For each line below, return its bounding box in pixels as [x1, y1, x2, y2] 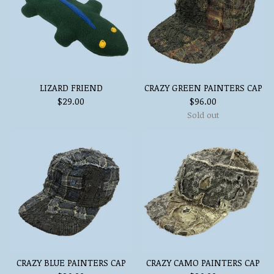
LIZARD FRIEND [39, 82, 103, 94]
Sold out [187, 109, 219, 120]
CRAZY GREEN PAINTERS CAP [144, 82, 262, 94]
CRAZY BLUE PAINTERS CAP [16, 257, 126, 268]
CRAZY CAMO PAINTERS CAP [146, 257, 260, 268]
